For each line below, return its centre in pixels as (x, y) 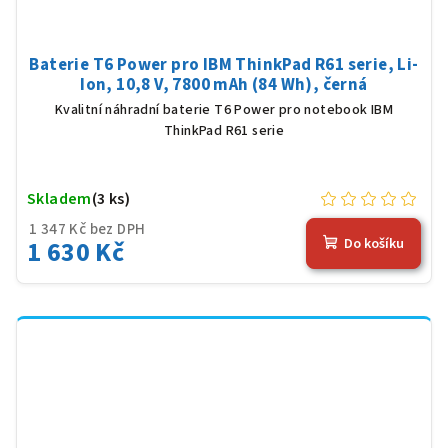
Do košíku (374, 244)
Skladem (59, 198)
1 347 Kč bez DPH (87, 229)
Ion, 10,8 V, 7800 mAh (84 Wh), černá (224, 84)
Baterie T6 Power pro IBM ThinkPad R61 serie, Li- (224, 64)
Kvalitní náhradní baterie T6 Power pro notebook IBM (224, 109)
